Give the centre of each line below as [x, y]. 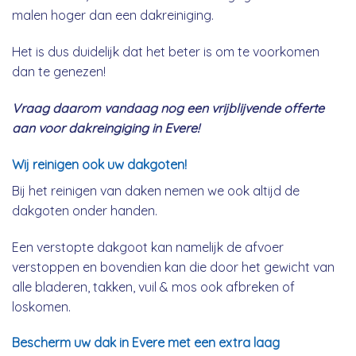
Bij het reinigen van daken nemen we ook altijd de [156, 190]
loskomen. [41, 306]
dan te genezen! [59, 72]
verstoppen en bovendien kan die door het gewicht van [173, 267]
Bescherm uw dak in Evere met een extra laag [146, 343]
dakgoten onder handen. [85, 210]
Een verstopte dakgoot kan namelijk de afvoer [148, 247]
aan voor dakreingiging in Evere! [106, 128]
